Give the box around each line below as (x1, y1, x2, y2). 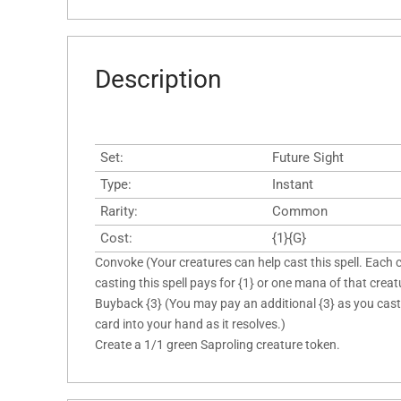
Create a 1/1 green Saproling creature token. (95, 337, 340, 352)
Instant (272, 175, 313, 192)
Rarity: (100, 202, 138, 219)
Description (95, 64, 221, 94)
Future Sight (272, 149, 344, 166)
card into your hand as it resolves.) (95, 316, 286, 331)
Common (272, 202, 328, 219)
